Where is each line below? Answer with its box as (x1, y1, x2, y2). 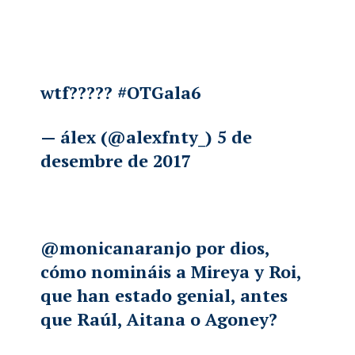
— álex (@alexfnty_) (40, 125, 218, 149)
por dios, (191, 236, 270, 260)
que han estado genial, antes (40, 284, 288, 307)
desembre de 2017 (40, 149, 192, 173)
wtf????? (40, 81, 118, 105)
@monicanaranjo (40, 236, 192, 260)
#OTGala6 (117, 81, 201, 105)
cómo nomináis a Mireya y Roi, (40, 260, 302, 284)
